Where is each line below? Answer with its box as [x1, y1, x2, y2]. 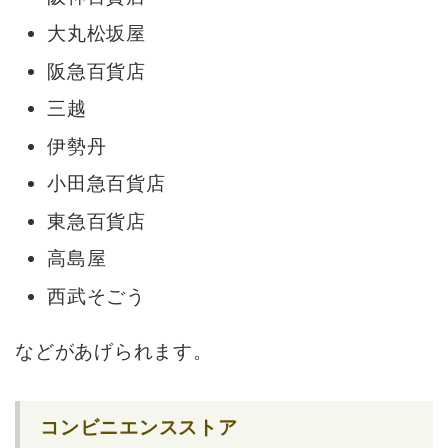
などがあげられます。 [15, 340, 213, 364]
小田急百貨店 [47, 172, 166, 195]
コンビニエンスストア [40, 416, 238, 440]
